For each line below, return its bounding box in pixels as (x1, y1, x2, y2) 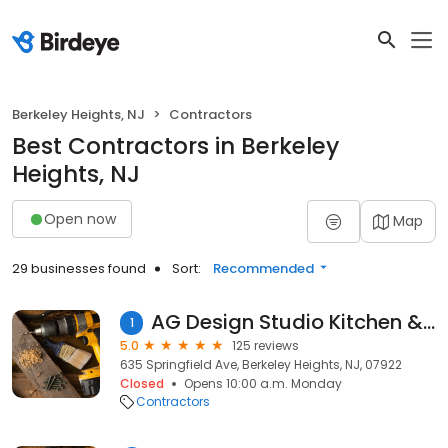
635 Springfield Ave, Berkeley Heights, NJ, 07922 (120, 356, 402, 373)
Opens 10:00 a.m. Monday (184, 375, 342, 392)
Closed (120, 375, 164, 392)
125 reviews (232, 337, 299, 354)
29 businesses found (12, 259, 146, 278)
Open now (44, 208, 116, 229)
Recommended (213, 259, 314, 278)
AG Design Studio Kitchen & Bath (423, 308, 436, 336)
